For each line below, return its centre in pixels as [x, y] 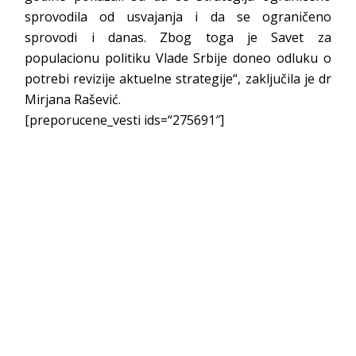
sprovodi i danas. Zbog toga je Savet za [178, 37]
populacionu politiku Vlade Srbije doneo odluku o [178, 58]
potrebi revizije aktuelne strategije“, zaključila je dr [178, 79]
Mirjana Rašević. [73, 99]
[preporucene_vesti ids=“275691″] [125, 120]
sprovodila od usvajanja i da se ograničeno [178, 17]
